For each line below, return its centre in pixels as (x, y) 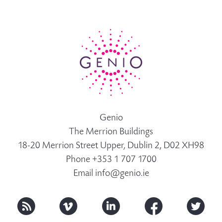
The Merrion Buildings (111, 132)
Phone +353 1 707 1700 (111, 160)
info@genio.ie (122, 174)
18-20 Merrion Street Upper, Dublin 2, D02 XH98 (111, 146)
